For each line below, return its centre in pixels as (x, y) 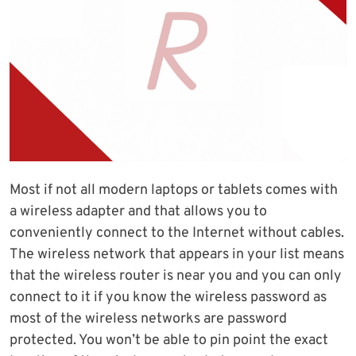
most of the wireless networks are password (148, 319)
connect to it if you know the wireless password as (168, 298)
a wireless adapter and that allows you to (138, 212)
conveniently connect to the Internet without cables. (177, 234)
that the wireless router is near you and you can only (176, 277)
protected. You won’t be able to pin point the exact (169, 341)
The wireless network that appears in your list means (177, 255)
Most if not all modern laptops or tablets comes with (174, 191)
